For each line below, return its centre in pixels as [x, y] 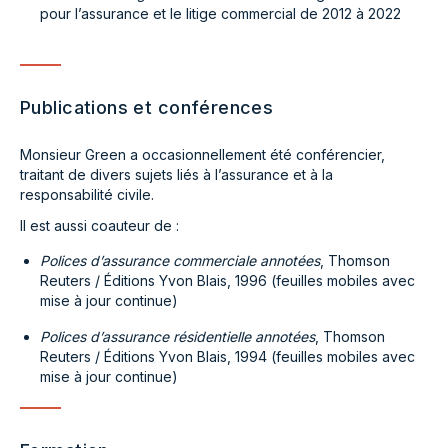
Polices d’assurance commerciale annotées [180, 260]
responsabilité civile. [87, 194]
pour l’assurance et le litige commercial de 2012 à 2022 [220, 13]
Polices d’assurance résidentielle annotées [177, 336]
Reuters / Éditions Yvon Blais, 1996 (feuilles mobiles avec [227, 280]
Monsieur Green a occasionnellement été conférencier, [202, 154]
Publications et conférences [147, 107]
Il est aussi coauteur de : [99, 225]
